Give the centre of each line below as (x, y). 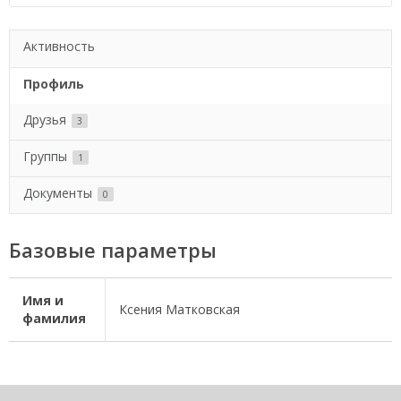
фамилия (54, 318)
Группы (47, 156)
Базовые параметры (113, 250)
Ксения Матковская (179, 309)
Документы (60, 193)
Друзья (47, 119)
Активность (59, 46)
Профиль (54, 84)
